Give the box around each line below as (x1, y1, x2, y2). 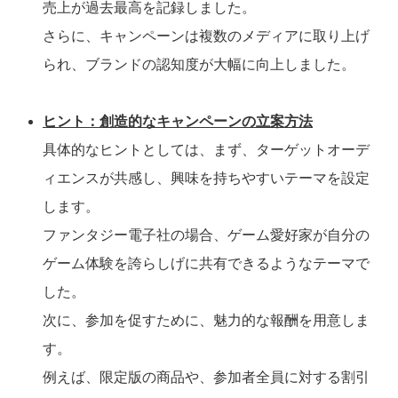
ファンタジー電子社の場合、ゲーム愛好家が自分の (43, 227, 370, 243)
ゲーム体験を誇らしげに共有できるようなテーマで (43, 256, 370, 272)
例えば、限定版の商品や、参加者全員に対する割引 (43, 370, 370, 386)
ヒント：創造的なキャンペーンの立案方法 (43, 114, 313, 130)
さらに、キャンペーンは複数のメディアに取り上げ (43, 28, 370, 44)
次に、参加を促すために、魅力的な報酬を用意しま (43, 313, 370, 329)
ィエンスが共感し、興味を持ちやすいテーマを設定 (43, 171, 370, 187)
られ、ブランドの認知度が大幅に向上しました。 (43, 57, 355, 73)
